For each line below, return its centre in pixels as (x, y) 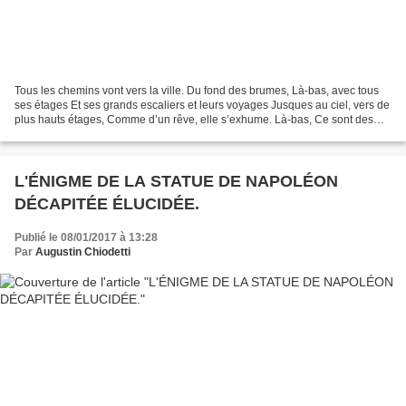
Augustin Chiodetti (83, 251)
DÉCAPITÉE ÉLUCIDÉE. (107, 203)
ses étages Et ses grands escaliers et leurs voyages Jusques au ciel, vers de (202, 105)
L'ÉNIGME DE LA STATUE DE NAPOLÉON (176, 181)
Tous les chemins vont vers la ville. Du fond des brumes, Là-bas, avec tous (197, 90)
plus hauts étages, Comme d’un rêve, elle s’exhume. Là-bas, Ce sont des (194, 119)
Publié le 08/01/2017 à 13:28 (86, 237)
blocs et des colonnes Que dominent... (108, 134)
